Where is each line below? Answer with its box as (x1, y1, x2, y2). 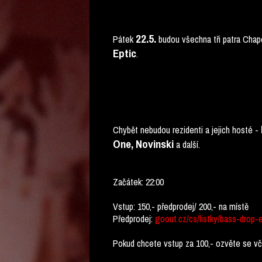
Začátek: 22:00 (113, 175, 164, 188)
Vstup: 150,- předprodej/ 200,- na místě (113, 200, 249, 213)
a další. (174, 138, 200, 151)
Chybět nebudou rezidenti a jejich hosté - (113, 123, 261, 136)
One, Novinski (113, 136, 174, 151)
